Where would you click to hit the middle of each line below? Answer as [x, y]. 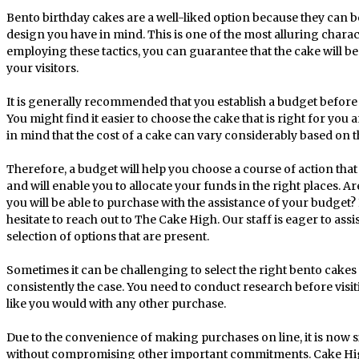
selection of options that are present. [108, 236]
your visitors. [42, 68]
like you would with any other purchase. [116, 303]
